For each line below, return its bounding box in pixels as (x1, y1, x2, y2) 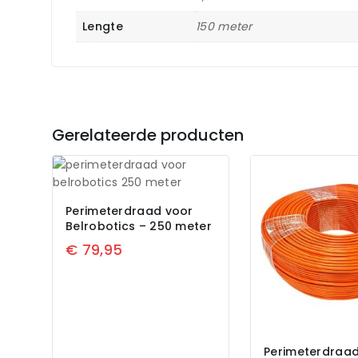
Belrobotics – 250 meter (66, 217, 212, 234)
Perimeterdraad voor (66, 202, 193, 219)
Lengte (82, 18, 123, 34)
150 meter (196, 18, 253, 34)
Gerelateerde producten (52, 123, 244, 146)
